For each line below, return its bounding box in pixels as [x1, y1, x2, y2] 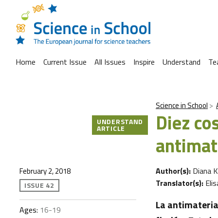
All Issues [94, 56, 126, 68]
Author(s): [156, 165, 193, 177]
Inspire [133, 56, 155, 68]
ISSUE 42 [24, 180, 54, 190]
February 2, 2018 [19, 165, 71, 177]
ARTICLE [97, 123, 125, 133]
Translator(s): [156, 177, 205, 189]
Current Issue [43, 56, 87, 68]
